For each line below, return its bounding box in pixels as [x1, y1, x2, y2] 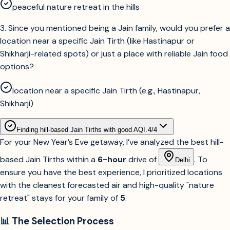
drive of [126, 154, 159, 165]
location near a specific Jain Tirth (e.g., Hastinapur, [12, 85, 200, 96]
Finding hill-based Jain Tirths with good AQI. [16, 125, 148, 133]
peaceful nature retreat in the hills [12, 1, 140, 12]
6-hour [98, 154, 126, 165]
